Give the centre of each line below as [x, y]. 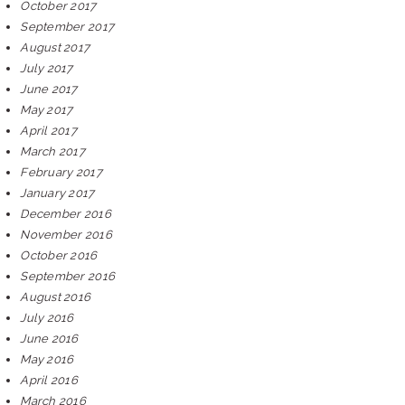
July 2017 [47, 68]
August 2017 [55, 47]
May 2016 [47, 359]
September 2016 [68, 276]
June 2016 [49, 339]
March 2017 [52, 151]
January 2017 [57, 193]
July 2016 [47, 318]
